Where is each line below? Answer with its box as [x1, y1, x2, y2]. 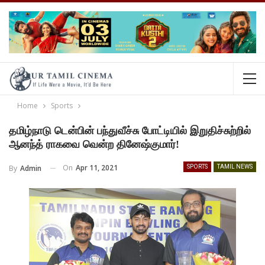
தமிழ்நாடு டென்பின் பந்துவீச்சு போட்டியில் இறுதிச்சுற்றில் [9, 125, 251, 137]
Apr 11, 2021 [76, 163, 118, 173]
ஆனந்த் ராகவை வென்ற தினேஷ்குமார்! [9, 138, 179, 151]
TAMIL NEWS [217, 163, 253, 170]
